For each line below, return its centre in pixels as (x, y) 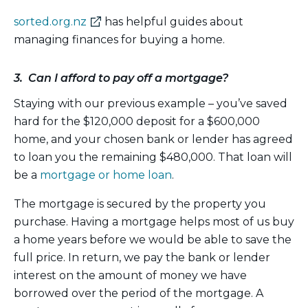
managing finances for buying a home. (119, 39)
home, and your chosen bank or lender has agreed (153, 139)
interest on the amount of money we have (130, 275)
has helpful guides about (173, 21)
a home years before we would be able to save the (153, 239)
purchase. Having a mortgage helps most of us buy (154, 221)
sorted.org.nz (50, 21)
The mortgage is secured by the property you (140, 203)
